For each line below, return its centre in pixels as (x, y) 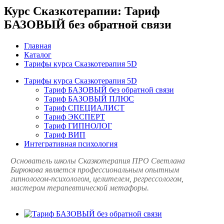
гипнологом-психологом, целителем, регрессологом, (97, 178)
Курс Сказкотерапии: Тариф (82, 11)
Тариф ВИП (65, 134)
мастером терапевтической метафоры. (80, 187)
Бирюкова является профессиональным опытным (95, 169)
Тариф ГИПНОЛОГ (78, 125)
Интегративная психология (71, 143)
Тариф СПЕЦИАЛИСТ (84, 107)
